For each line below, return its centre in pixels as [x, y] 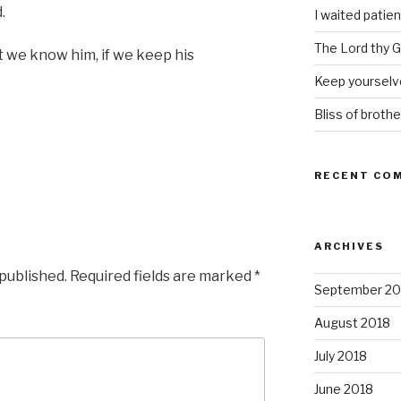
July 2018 [340, 356]
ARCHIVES [349, 247]
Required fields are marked [162, 276]
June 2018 [343, 389]
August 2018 [352, 323]
